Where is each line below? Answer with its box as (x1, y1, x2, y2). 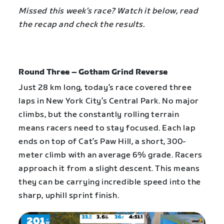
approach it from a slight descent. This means (18, 164, 200, 174)
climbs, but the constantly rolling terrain (18, 110, 179, 120)
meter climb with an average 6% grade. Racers (18, 150, 202, 160)
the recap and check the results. (18, 19, 145, 29)
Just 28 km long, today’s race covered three (18, 83, 192, 93)
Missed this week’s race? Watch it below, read (18, 6, 198, 16)
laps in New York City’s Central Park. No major (18, 96, 199, 106)
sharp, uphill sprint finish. (18, 191, 119, 201)
